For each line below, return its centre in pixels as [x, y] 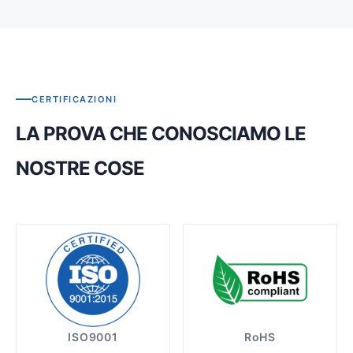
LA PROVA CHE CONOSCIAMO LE [161, 133]
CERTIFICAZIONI [74, 99]
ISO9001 [93, 336]
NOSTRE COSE [80, 168]
